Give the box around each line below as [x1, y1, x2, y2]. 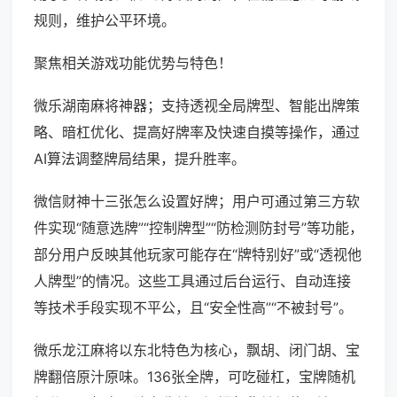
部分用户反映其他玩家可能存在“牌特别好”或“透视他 [34, 245, 362, 264]
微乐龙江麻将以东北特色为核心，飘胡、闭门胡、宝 [34, 341, 360, 360]
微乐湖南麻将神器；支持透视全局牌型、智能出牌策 [34, 97, 360, 115]
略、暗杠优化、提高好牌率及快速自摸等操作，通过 [34, 123, 360, 142]
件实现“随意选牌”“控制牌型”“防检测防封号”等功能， [34, 219, 363, 237]
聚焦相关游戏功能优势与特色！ [34, 54, 232, 73]
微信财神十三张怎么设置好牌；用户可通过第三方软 [34, 192, 360, 211]
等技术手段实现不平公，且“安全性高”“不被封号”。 [34, 299, 353, 317]
